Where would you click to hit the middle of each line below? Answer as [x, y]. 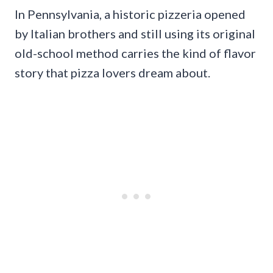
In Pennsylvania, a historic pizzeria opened [130, 14]
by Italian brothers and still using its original [135, 33]
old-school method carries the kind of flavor [135, 53]
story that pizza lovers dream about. [112, 72]
